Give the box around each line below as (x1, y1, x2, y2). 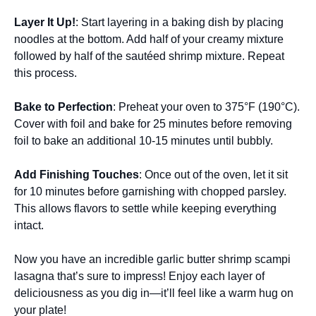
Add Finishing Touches (14, 168, 139, 181)
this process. (14, 66, 77, 79)
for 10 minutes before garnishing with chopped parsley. (14, 185, 286, 197)
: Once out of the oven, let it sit (139, 168, 288, 181)
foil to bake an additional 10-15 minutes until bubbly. (14, 134, 273, 147)
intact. (14, 219, 44, 231)
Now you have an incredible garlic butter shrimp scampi (14, 253, 291, 265)
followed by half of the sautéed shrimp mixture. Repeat (14, 49, 284, 62)
